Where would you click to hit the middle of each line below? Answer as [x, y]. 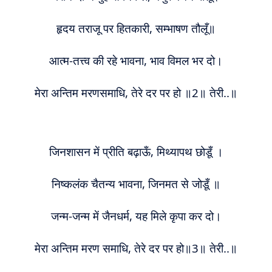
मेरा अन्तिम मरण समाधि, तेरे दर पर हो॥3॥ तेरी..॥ [136, 248]
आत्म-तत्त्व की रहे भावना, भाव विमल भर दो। [136, 60]
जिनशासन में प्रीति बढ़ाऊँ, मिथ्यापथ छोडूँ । [136, 151]
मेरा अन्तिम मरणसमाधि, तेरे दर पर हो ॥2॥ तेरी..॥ [136, 93]
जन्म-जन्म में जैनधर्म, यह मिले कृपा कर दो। [136, 216]
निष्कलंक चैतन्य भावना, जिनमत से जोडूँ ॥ [136, 184]
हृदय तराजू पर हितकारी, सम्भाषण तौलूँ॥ [136, 28]
